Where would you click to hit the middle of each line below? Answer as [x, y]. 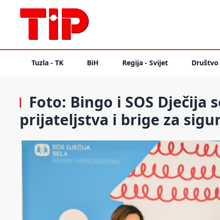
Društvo [205, 63]
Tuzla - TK [47, 63]
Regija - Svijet [145, 63]
